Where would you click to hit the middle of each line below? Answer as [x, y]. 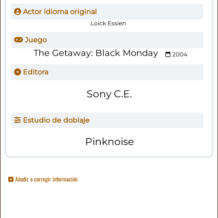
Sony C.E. [109, 93]
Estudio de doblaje [55, 120]
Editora [34, 72]
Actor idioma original [59, 11]
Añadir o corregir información [46, 179]
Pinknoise [109, 142]
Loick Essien [109, 23]
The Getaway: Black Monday [96, 53]
